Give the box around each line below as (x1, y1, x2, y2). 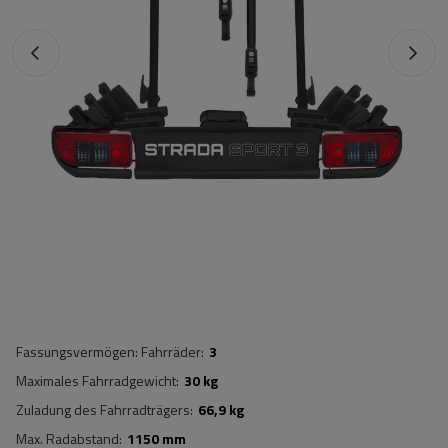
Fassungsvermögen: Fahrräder (16, 341, 201, 362)
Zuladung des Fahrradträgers (16, 399, 190, 420)
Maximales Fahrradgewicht (16, 370, 176, 391)
